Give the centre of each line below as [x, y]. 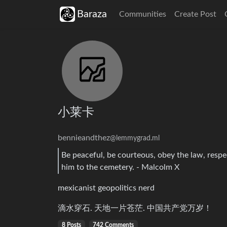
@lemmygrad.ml [135, 138]
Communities [143, 14]
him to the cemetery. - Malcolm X [120, 167]
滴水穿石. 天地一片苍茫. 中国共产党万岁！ [135, 209]
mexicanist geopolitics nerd [106, 188]
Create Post [195, 14]
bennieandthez [84, 138]
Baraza [92, 14]
